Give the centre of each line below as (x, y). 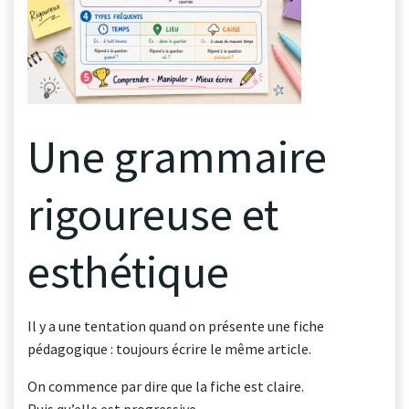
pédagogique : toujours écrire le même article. (169, 349)
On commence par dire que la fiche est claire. (166, 386)
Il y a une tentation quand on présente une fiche (176, 326)
